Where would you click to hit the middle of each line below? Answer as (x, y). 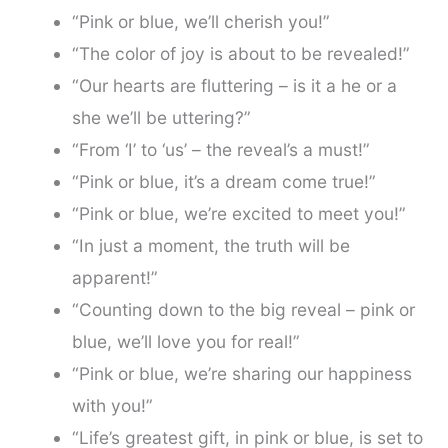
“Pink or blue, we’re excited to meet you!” (238, 214)
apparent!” (114, 278)
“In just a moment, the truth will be (210, 246)
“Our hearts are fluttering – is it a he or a (234, 86)
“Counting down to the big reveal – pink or (243, 310)
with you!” (112, 406)
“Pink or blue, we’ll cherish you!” (200, 22)
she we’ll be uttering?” (161, 118)
